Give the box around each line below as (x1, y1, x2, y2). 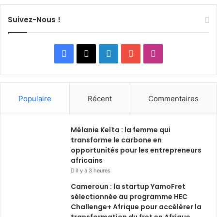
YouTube (133, 47, 169, 58)
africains (71, 155, 103, 165)
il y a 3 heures (76, 167, 110, 174)
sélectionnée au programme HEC (71, 191, 187, 201)
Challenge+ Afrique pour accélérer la (71, 201, 201, 212)
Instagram (155, 47, 197, 58)
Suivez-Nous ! (8, 14, 61, 25)
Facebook (66, 47, 107, 58)
